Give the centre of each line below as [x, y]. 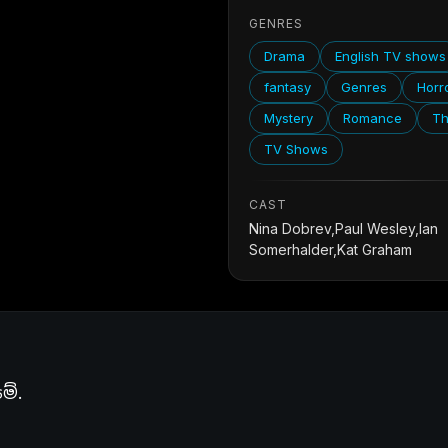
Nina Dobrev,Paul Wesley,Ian [344, 228]
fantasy [288, 87]
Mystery [289, 118]
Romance [373, 118]
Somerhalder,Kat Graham [331, 249]
